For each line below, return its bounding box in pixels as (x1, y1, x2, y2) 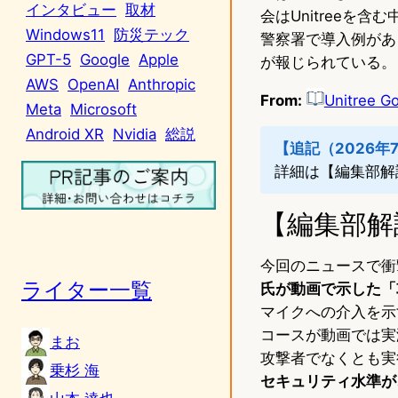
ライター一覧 (21, 276, 152, 303)
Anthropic (128, 75, 195, 93)
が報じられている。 (259, 52, 396, 71)
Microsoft (70, 99, 137, 118)
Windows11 (26, 25, 105, 44)
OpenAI (68, 75, 119, 93)
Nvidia (113, 124, 156, 143)
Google (80, 50, 130, 68)
